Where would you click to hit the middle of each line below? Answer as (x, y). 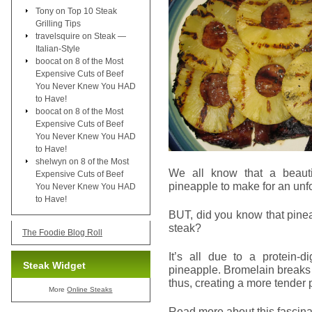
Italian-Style (58, 48)
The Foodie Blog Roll (62, 232)
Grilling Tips (58, 23)
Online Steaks (90, 289)
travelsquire (58, 36)
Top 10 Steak (92, 11)
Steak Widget (54, 265)
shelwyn (51, 161)
